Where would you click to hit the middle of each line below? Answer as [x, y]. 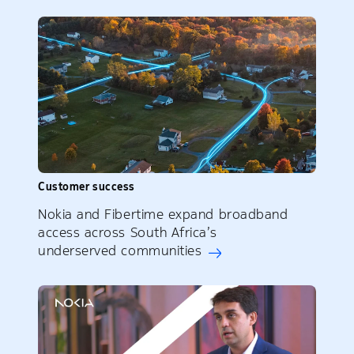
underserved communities [120, 250]
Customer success [87, 186]
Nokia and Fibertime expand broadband [163, 214]
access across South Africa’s [128, 232]
